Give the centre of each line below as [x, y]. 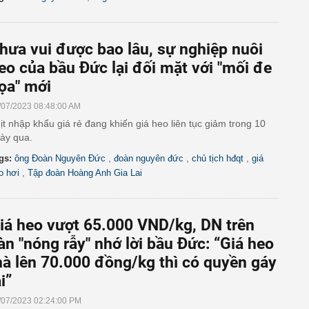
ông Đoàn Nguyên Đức [60, 158]
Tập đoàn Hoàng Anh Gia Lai [85, 173]
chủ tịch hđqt [218, 158]
